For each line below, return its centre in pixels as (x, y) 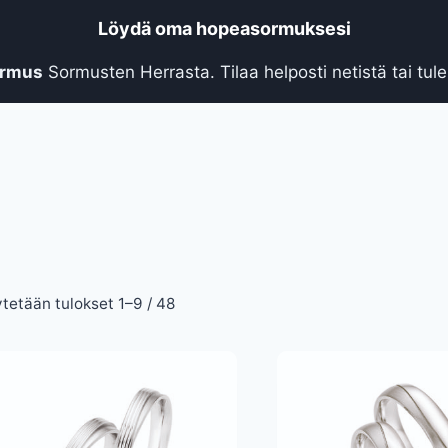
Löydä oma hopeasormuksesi (224, 28)
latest (195, 362)
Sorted (199, 302)
